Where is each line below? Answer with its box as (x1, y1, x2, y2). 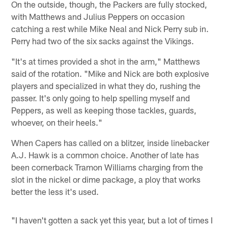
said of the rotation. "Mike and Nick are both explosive (11, 68, 210, 78)
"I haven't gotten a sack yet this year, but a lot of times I (11, 214, 213, 225)
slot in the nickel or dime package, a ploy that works (11, 174, 201, 184)
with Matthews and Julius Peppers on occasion (11, 11, 185, 21)
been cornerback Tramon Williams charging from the (11, 161, 204, 172)
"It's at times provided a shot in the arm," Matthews (11, 55, 201, 66)
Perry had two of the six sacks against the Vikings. (11, 35, 194, 46)
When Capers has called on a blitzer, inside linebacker (11, 137, 210, 148)
